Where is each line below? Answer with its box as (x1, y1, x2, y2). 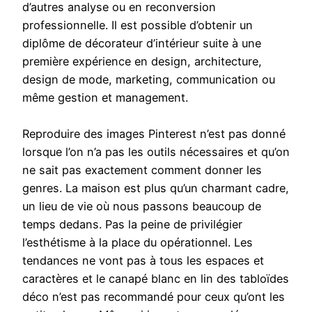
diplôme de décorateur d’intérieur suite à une (22, 36, 261, 51)
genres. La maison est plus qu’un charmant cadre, (22, 181, 289, 196)
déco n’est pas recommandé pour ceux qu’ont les (22, 290, 285, 304)
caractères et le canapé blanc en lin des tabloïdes (22, 272, 289, 286)
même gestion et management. (22, 91, 188, 105)
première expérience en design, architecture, (22, 54, 262, 69)
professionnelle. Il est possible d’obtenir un (22, 18, 253, 33)
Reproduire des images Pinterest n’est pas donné (22, 127, 286, 141)
